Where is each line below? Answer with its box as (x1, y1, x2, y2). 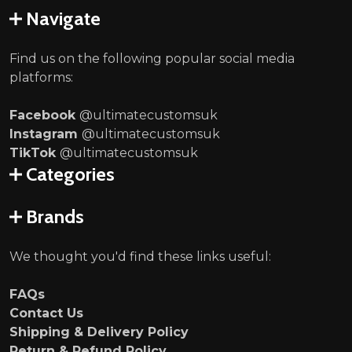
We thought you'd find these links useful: (9, 248, 271, 264)
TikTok (9, 145, 60, 160)
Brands (26, 204, 84, 228)
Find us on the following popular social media (9, 50, 295, 66)
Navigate (26, 6, 101, 30)
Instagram (9, 126, 82, 141)
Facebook (9, 107, 79, 123)
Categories (26, 162, 115, 185)
